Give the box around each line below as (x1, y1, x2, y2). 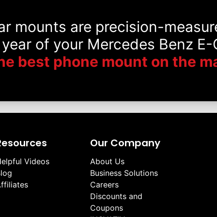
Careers (90, 180, 119, 190)
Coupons (90, 203, 123, 213)
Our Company (90, 136, 160, 150)
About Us (90, 156, 124, 167)
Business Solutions (90, 168, 158, 178)
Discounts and (90, 191, 142, 201)
